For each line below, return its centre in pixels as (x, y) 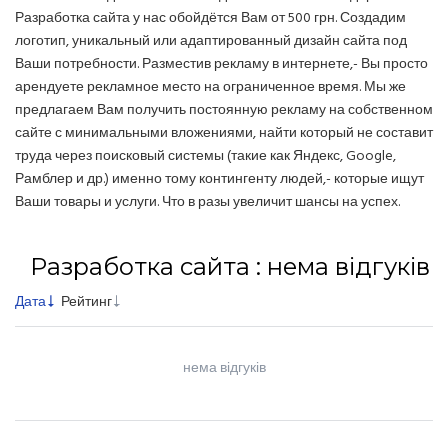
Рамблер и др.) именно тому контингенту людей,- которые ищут (219, 180)
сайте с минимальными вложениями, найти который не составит (224, 134)
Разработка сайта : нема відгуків (230, 267)
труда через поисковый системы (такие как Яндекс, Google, (205, 157)
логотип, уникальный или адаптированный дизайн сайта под (211, 42)
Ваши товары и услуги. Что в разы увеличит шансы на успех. (207, 203)
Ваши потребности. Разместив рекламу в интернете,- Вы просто (221, 65)
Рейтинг (86, 303)
